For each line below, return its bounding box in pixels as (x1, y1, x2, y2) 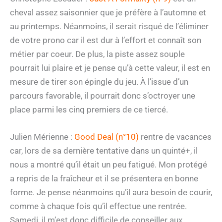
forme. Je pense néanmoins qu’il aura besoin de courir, (10, 187, 212, 197)
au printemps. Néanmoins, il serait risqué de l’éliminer (10, 21, 209, 31)
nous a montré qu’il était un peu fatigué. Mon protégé (10, 159, 207, 169)
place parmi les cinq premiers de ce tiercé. (10, 104, 168, 114)
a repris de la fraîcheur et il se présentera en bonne (10, 173, 198, 183)
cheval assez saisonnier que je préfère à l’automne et (10, 7, 206, 17)
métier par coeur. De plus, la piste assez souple (10, 49, 185, 59)
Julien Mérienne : (10, 131, 74, 142)
